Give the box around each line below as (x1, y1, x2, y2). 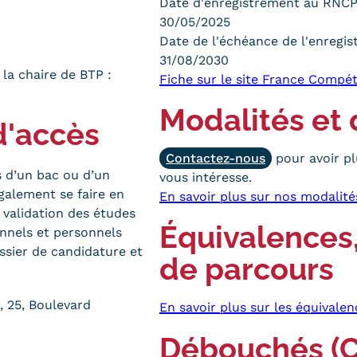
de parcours (159, 252, 334, 288)
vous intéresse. (159, 170, 252, 186)
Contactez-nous (166, 151, 265, 167)
